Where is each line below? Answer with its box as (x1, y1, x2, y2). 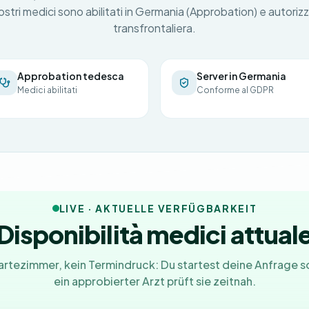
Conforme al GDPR (197, 85, 274, 95)
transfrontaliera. (113, 21, 196, 35)
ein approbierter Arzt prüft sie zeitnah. (53, 274, 256, 288)
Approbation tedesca (17, 70, 124, 82)
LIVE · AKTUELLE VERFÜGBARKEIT (59, 202, 257, 215)
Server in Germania (197, 70, 286, 82)
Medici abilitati (17, 85, 77, 95)
